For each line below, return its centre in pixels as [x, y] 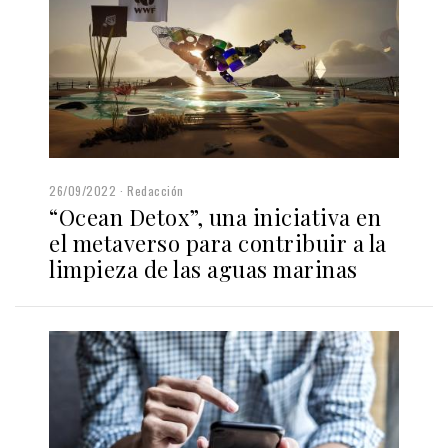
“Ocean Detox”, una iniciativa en [215, 217]
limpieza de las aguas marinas [203, 269]
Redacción [155, 191]
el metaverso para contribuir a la [218, 243]
